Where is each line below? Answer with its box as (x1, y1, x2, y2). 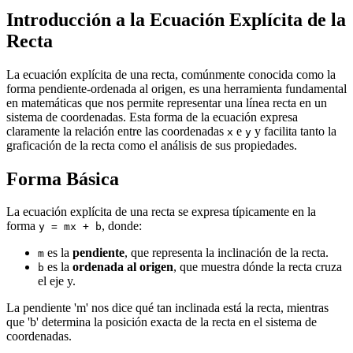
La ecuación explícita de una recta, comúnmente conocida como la (6, 67, 336, 81)
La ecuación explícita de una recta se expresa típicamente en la (6, 205, 316, 219)
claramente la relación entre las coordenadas (6, 124, 227, 138)
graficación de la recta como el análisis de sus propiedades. (6, 138, 297, 152)
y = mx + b (39, 221, 102, 233)
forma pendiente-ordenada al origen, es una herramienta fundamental (6, 81, 347, 95)
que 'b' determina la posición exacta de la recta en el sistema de (6, 315, 317, 329)
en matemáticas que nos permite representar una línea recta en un (6, 95, 327, 110)
